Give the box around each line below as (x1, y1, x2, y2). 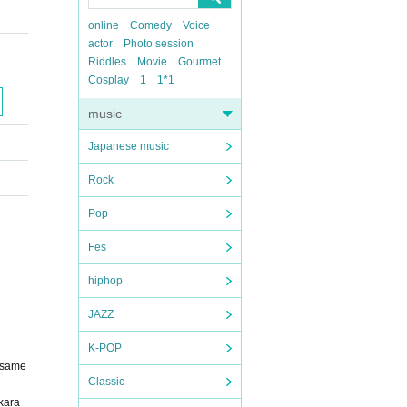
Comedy (130, 19, 172, 32)
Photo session (124, 37, 194, 50)
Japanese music (88, 140, 169, 153)
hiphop (88, 274, 123, 287)
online (88, 19, 119, 32)
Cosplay (88, 74, 129, 86)
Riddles (88, 55, 126, 68)
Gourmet (178, 55, 221, 68)
